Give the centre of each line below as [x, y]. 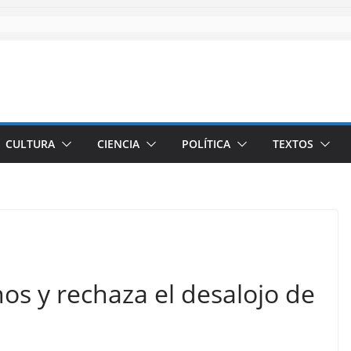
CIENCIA [118, 144]
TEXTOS [293, 144]
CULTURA [30, 144]
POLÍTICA [206, 144]
